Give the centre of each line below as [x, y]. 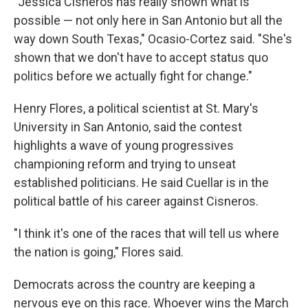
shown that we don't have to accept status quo [141, 58]
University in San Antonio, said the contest [128, 127]
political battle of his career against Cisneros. [136, 201]
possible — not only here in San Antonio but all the [148, 21]
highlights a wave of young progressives [124, 146]
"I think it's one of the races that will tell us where [146, 234]
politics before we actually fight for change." [133, 76]
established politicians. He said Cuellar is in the [141, 183]
